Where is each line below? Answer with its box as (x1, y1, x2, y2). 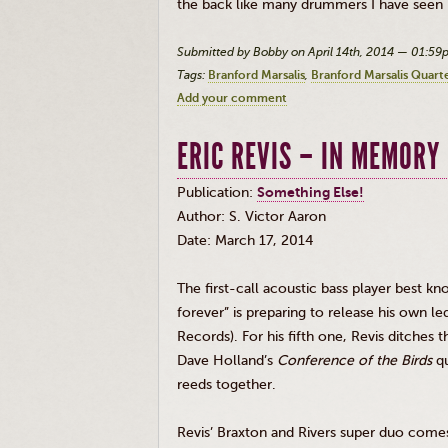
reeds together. (177, 376, 276, 393)
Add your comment (177, 91, 287, 105)
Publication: (177, 184, 257, 201)
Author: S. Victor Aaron (177, 208, 326, 225)
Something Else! (257, 184, 364, 201)
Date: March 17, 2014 (177, 232, 313, 249)
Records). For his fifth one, (177, 328, 351, 345)
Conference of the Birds (277, 352, 432, 369)
